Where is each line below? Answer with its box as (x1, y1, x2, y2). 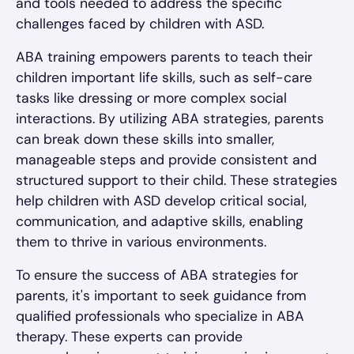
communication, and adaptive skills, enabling (16, 213, 303, 231)
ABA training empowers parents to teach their (16, 48, 312, 66)
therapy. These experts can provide (16, 328, 243, 346)
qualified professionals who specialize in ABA (16, 307, 304, 326)
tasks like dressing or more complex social (16, 89, 287, 107)
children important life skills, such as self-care (16, 69, 312, 87)
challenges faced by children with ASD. (16, 15, 264, 33)
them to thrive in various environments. (16, 233, 266, 251)
